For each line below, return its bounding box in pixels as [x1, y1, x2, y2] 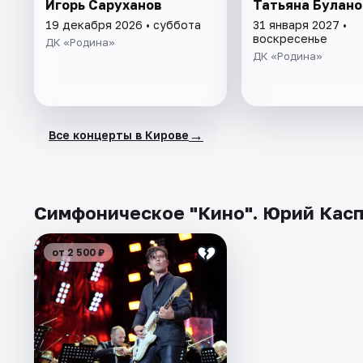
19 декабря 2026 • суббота [45, 18, 201, 32]
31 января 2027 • [252, 18, 347, 32]
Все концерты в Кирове [49, 127, 189, 142]
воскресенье [252, 32, 327, 46]
